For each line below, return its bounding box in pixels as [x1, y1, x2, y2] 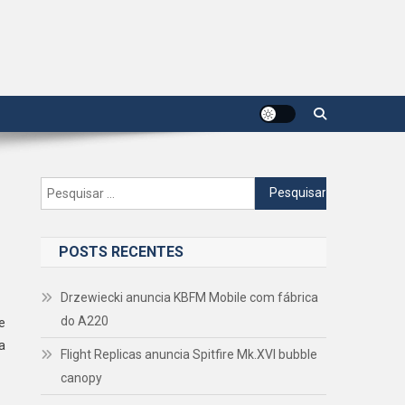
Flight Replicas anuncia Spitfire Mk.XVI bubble [61, 346, 318, 362]
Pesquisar [254, 179, 312, 194]
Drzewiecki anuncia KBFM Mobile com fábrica [61, 289, 319, 305]
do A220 [61, 313, 109, 328]
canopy [61, 370, 103, 385]
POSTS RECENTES [59, 242, 184, 260]
